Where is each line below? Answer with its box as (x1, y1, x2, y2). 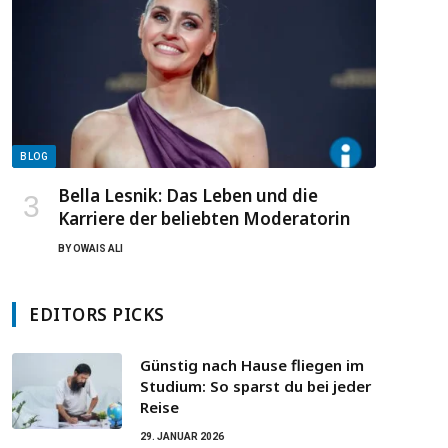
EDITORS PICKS (29, 303, 165, 327)
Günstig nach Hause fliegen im (140, 355, 364, 376)
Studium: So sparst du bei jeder (140, 376, 371, 397)
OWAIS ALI (73, 243, 123, 255)
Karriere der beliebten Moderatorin (58, 207, 350, 231)
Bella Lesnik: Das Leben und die (58, 184, 318, 208)
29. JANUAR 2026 (140, 431, 224, 443)
